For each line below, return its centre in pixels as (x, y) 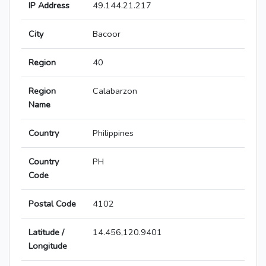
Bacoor (107, 34)
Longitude (48, 246)
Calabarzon (115, 91)
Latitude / (46, 232)
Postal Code (52, 204)
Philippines (113, 133)
